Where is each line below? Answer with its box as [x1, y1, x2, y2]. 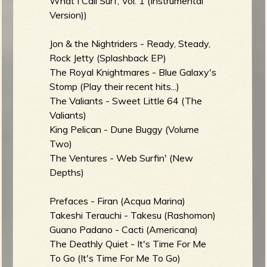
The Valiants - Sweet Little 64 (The [49, 94, 203, 107]
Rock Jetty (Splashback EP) [49, 51, 167, 64]
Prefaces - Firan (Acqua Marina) [49, 194, 186, 207]
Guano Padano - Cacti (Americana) [49, 223, 198, 235]
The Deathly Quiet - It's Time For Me [49, 237, 207, 250]
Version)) [49, 8, 88, 21]
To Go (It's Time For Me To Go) [49, 252, 181, 264]
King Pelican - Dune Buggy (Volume [49, 123, 200, 135]
